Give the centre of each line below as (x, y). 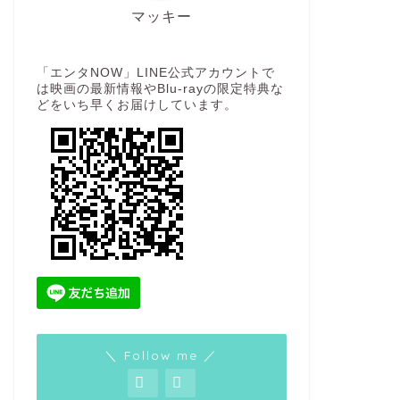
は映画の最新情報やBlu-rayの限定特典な (160, 89)
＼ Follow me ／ (162, 355)
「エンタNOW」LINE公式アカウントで (155, 73)
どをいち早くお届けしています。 (137, 105)
